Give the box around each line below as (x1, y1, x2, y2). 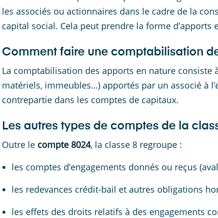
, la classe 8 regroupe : (91, 139, 182, 150)
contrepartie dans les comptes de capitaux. (2, 94, 179, 106)
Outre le (2, 139, 37, 150)
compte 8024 (37, 139, 91, 150)
